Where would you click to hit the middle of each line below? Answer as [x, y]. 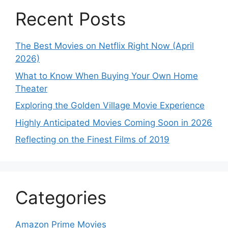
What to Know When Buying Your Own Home [107, 76]
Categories [61, 197]
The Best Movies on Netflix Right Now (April [105, 46]
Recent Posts [70, 19]
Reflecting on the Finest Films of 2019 [92, 139]
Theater [31, 88]
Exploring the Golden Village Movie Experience [110, 105]
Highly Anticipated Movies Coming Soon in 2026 [114, 122]
